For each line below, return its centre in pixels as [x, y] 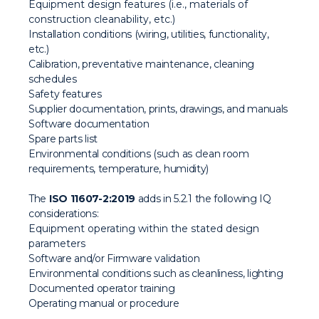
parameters [57, 244]
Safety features [65, 94]
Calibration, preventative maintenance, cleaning [141, 64]
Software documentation [89, 124]
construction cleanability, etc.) [102, 19]
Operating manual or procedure [104, 303]
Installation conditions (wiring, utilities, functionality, [149, 34]
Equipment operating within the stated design [144, 229]
